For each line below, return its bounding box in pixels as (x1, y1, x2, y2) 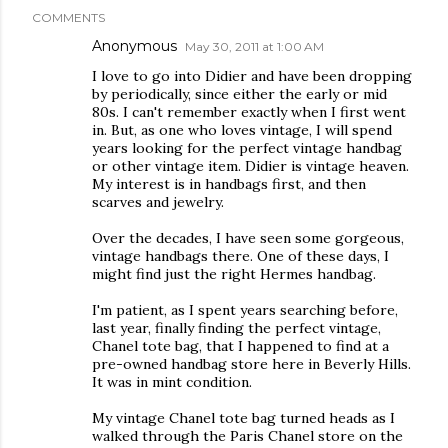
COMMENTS (32, 9, 105, 25)
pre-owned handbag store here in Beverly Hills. (92, 354, 411, 373)
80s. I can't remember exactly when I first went (92, 102, 406, 121)
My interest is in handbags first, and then (92, 174, 366, 193)
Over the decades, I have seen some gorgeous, (92, 228, 404, 247)
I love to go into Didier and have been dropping (92, 66, 412, 85)
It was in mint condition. (92, 372, 252, 391)
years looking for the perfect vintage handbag (92, 138, 402, 157)
